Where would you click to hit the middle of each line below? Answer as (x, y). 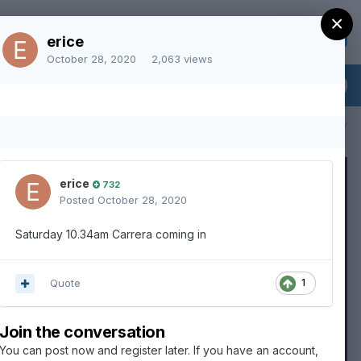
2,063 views (182, 58)
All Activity (322, 124)
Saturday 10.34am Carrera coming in (111, 234)
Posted (79, 200)
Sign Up (311, 32)
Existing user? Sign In (193, 33)
